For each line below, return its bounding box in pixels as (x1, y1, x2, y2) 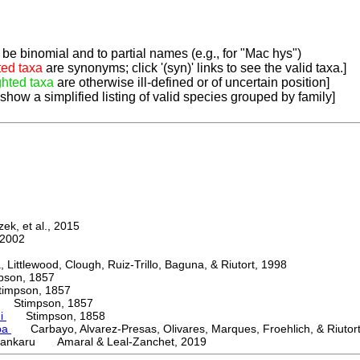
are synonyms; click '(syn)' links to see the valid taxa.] (43, 61, 346, 76)
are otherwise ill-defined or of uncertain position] (54, 76, 329, 90)
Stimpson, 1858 (6, 309, 105, 323)
